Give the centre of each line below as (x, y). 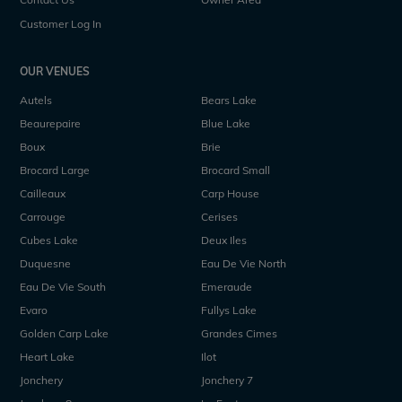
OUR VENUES (55, 71)
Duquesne (46, 263)
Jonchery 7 (227, 380)
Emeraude (227, 286)
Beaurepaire (51, 123)
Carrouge (43, 216)
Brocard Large (55, 170)
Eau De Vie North (244, 263)
